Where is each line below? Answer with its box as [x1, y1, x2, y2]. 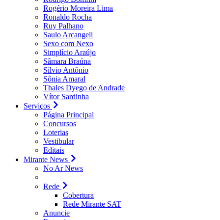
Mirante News [24, 155, 68, 164]
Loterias [43, 128, 68, 137]
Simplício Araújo [43, 48, 96, 56]
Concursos [43, 119, 76, 128]
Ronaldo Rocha [43, 13, 92, 21]
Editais [43, 146, 64, 154]
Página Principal [43, 110, 94, 119]
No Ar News [43, 164, 83, 172]
